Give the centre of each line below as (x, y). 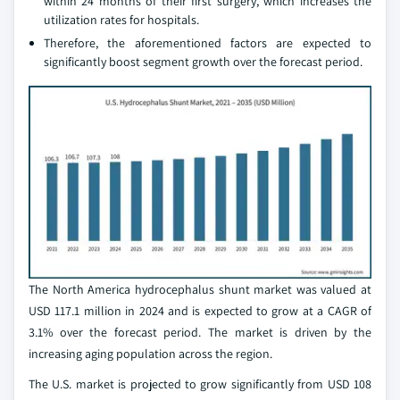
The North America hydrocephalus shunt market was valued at (200, 290)
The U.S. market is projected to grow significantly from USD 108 (200, 384)
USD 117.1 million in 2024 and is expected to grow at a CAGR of (200, 311)
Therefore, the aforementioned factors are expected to (208, 43)
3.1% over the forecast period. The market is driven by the (200, 333)
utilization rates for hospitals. (121, 20)
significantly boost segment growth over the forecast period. (203, 62)
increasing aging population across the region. (150, 354)
